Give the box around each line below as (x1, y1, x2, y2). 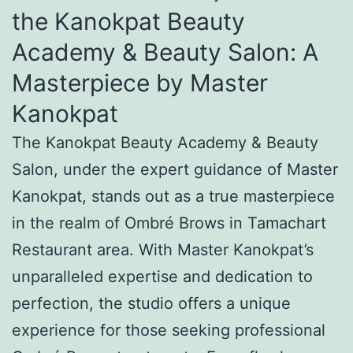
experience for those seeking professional (12, 320, 325, 340)
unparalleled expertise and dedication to (12, 266, 313, 286)
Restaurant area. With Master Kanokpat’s (12, 240, 314, 259)
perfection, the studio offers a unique (12, 293, 291, 313)
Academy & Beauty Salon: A (12, 37, 318, 66)
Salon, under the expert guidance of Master (12, 159, 338, 179)
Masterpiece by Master (12, 68, 268, 97)
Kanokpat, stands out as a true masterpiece (12, 186, 335, 206)
